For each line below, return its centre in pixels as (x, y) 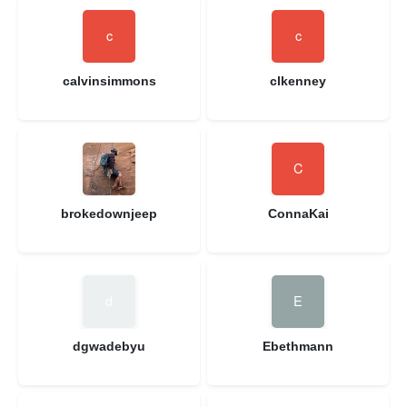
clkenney (298, 80)
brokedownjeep (109, 213)
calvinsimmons (109, 80)
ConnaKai (298, 213)
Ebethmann (298, 346)
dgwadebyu (109, 346)
